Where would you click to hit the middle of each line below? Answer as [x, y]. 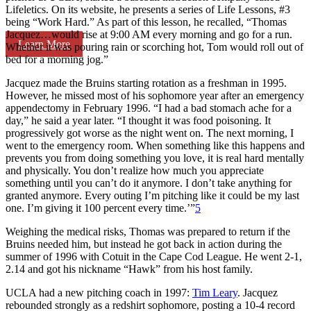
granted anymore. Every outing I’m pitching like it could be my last [152, 195]
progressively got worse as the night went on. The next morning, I [150, 133]
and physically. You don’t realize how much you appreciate [135, 170]
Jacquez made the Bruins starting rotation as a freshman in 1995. [146, 83]
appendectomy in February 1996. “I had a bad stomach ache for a [149, 108]
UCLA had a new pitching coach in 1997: [99, 292]
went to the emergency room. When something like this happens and [155, 145]
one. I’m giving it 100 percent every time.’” [100, 208]
